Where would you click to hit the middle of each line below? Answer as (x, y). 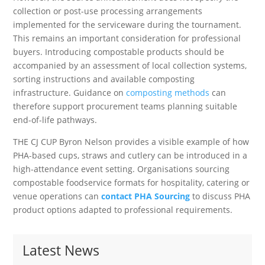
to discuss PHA (220, 196)
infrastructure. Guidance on (70, 92)
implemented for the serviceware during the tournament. (127, 24)
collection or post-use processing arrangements (108, 11)
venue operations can (57, 196)
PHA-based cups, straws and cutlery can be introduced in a (130, 155)
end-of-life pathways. (55, 119)
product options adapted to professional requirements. (123, 209)
